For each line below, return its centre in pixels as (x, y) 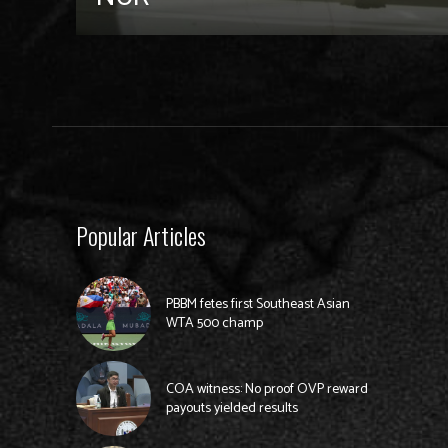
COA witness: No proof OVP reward (266, 389)
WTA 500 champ (214, 323)
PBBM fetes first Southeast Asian (257, 304)
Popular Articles (141, 235)
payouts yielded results (231, 408)
